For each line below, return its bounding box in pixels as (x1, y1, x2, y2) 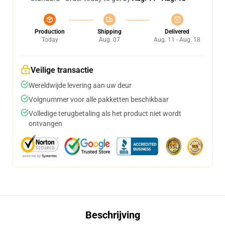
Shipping (97, 28, 122, 35)
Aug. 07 (98, 36, 120, 43)
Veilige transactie (31, 65, 93, 75)
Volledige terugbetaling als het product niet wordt (29, 109, 181, 118)
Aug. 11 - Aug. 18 (154, 36, 200, 43)
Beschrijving (85, 209, 140, 221)
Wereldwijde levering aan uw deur (29, 81, 132, 89)
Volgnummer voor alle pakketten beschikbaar (29, 95, 169, 103)
